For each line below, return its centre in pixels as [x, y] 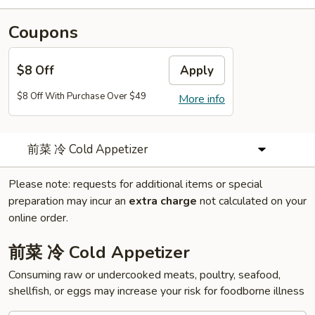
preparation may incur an [69, 201]
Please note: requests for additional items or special [135, 184]
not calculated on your [252, 201]
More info [202, 99]
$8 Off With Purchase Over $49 [82, 96]
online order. [38, 218]
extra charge [163, 201]
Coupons [43, 32]
